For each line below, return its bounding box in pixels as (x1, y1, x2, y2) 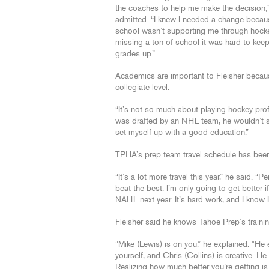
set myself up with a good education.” (115, 128, 249, 137)
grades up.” (115, 50, 155, 58)
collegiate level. (115, 83, 169, 92)
